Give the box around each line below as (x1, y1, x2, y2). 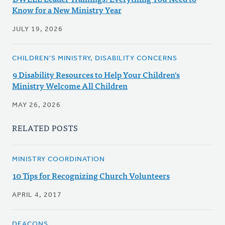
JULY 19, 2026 (12, 26, 63, 34)
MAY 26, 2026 (12, 101, 61, 109)
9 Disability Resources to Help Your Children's (13, 68, 180, 81)
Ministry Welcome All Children (12, 79, 128, 92)
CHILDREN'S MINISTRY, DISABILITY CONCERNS (12, 55, 177, 63)
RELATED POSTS (12, 121, 78, 135)
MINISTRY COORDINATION (12, 156, 105, 164)
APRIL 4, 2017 (12, 191, 62, 199)
